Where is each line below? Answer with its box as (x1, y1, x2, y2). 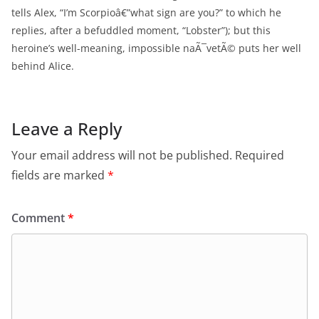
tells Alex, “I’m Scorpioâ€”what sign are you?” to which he (11, 6, 281, 19)
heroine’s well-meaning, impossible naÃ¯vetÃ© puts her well (11, 41, 301, 55)
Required (235, 147, 284, 163)
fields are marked (11, 167, 108, 183)
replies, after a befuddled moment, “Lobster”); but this (11, 23, 271, 37)
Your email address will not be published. (11, 147, 232, 163)
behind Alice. (11, 59, 74, 73)
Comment (11, 210, 68, 226)
